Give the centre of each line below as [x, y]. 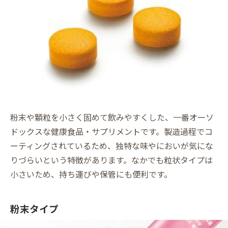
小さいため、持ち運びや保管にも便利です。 [91, 174]
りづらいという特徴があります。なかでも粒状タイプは [111, 160]
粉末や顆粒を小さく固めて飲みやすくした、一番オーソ [112, 117]
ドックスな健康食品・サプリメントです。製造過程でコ [111, 131]
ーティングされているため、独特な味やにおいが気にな [112, 145]
